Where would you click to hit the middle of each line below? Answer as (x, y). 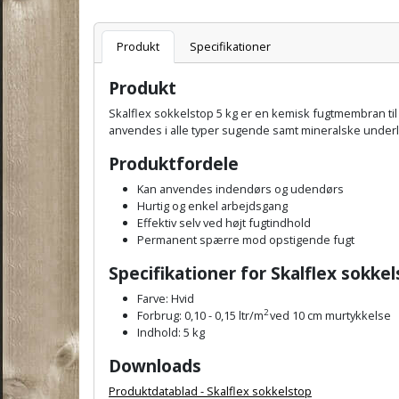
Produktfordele (174, 164)
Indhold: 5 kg (171, 333)
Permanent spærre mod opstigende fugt (246, 240)
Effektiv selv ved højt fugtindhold (224, 223)
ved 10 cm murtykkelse (330, 316)
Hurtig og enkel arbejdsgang (212, 206)
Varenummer (353, 28)
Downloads (155, 366)
